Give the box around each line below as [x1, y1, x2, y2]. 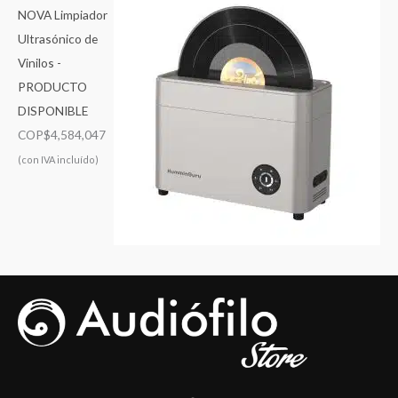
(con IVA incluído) [18, 153, 99, 165]
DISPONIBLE [18, 102, 88, 118]
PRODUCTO [18, 78, 87, 94]
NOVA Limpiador [18, 6, 107, 22]
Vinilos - [18, 54, 61, 70]
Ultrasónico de [18, 30, 98, 46]
